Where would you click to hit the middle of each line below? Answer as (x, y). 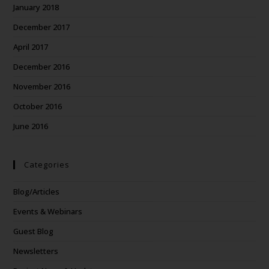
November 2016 (42, 86)
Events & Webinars (48, 211)
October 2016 (38, 106)
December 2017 (42, 27)
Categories (47, 165)
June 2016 (31, 126)
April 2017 (31, 47)
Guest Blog (34, 231)
